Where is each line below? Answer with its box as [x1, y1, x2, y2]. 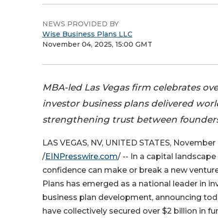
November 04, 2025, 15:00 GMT [42, 40, 152, 49]
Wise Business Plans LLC [42, 30, 132, 38]
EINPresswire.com [45, 152, 118, 162]
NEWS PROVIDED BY [42, 19, 119, 28]
